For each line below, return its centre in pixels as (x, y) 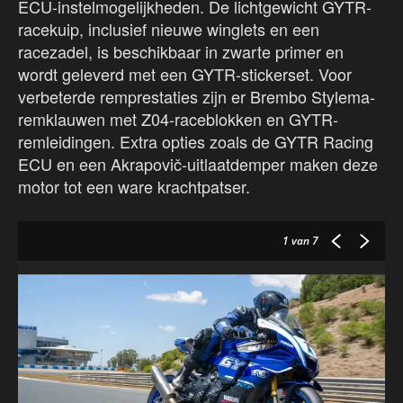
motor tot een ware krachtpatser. (134, 187)
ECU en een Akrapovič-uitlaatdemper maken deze (198, 164)
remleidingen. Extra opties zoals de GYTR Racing (196, 142)
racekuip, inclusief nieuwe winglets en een (169, 29)
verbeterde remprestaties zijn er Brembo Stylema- (197, 97)
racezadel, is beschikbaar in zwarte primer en (181, 52)
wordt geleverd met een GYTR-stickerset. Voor (185, 74)
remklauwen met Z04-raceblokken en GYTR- (178, 119)
